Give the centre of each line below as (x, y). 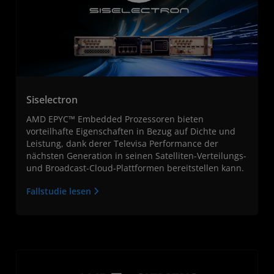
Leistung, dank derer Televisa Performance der (122, 143)
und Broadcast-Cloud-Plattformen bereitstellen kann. (135, 168)
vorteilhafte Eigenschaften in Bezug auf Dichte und (131, 131)
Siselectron (52, 99)
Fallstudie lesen (60, 191)
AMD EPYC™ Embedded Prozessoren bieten (115, 119)
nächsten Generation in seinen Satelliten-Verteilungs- (136, 155)
